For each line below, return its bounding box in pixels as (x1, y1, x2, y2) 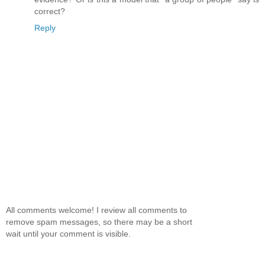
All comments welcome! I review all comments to (6, 205, 187, 215)
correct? (34, 7, 65, 17)
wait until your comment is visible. (6, 228, 131, 238)
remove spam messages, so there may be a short (6, 216, 192, 227)
